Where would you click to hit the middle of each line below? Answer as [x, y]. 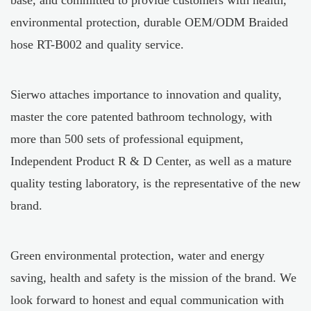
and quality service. [133, 45]
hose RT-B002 [46, 45]
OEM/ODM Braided [236, 23]
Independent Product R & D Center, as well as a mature [151, 161]
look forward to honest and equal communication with [147, 300]
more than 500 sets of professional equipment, [127, 139]
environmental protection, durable [98, 23]
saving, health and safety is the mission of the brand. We [153, 278]
